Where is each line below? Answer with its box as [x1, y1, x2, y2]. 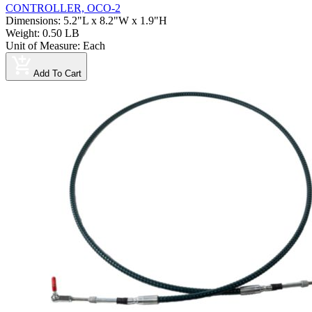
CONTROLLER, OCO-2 [6, 2, 120, 15]
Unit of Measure [6, 40, 77, 52]
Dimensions [6, 15, 58, 27]
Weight [6, 27, 37, 40]
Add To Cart [33, 68, 81, 79]
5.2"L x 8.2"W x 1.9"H [63, 15, 167, 27]
